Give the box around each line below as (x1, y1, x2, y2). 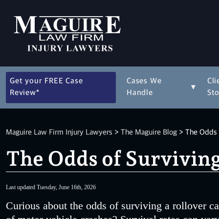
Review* (10, 88, 40, 98)
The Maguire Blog (121, 128, 177, 137)
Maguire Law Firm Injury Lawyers (6, 128, 112, 137)
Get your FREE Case (10, 77, 83, 86)
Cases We (126, 77, 162, 86)
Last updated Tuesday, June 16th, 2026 (6, 184, 96, 191)
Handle (126, 88, 153, 98)
